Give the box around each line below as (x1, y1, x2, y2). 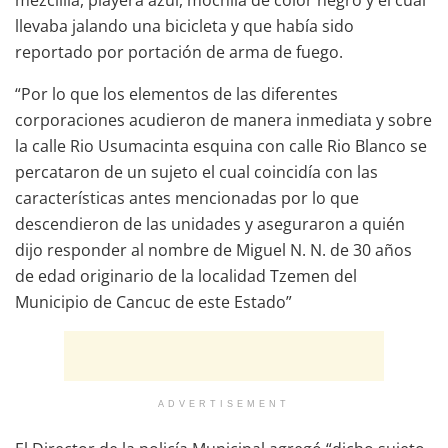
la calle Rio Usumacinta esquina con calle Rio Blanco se (15, 134, 427, 157)
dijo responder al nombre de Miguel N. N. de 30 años (15, 238, 412, 261)
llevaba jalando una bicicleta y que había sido (15, 14, 354, 37)
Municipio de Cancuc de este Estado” (15, 290, 292, 313)
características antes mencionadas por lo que (15, 186, 359, 209)
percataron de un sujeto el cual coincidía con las (15, 160, 378, 183)
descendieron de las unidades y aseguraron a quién (15, 212, 405, 235)
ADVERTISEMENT (158, 398, 290, 409)
